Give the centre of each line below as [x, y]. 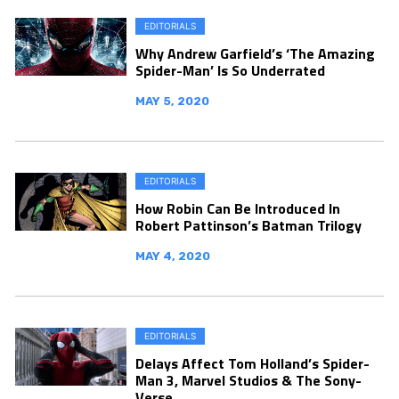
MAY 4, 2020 [173, 256]
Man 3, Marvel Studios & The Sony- [248, 380]
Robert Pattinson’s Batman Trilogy [248, 225]
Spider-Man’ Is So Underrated [230, 70]
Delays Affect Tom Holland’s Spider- [252, 363]
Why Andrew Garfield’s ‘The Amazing [255, 53]
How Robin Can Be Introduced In [238, 208]
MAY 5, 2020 [172, 101]
